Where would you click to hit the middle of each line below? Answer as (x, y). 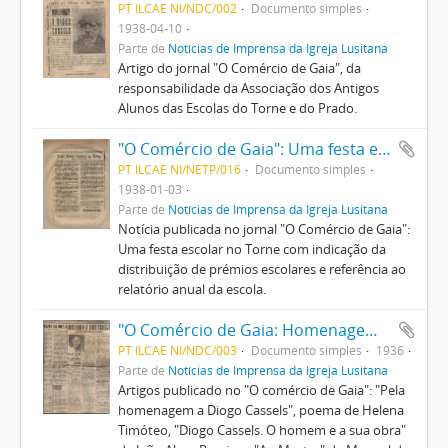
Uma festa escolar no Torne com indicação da (251, 249)
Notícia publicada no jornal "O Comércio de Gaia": (263, 229)
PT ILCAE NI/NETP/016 (179, 169)
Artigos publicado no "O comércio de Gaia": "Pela (261, 390)
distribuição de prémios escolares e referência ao (261, 269)
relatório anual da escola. (191, 289)
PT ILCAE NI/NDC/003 (177, 350)
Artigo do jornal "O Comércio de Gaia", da (239, 68)
